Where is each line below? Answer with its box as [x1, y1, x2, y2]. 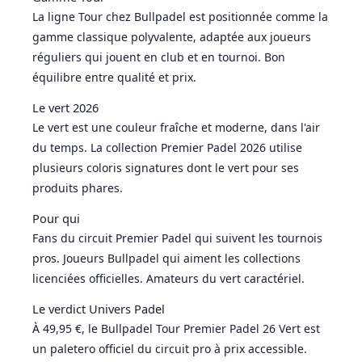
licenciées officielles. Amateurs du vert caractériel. [32, 270, 305, 286]
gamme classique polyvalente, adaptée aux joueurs [32, 28, 311, 44]
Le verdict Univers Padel [32, 300, 165, 317]
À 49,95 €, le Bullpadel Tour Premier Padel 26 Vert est [32, 320, 320, 336]
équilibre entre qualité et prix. [32, 69, 196, 85]
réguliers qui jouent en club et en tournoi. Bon [32, 48, 285, 65]
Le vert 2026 [32, 99, 99, 116]
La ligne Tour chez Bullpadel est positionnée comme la [32, 8, 328, 24]
